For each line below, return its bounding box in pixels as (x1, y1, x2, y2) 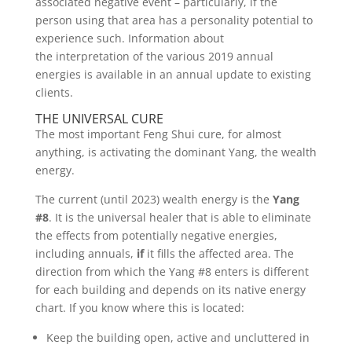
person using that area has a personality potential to (35, 13, 313, 27)
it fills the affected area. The (143, 246, 294, 261)
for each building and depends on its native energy (35, 282, 306, 297)
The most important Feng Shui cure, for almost (35, 126, 281, 141)
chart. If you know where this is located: (35, 300, 244, 315)
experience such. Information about (35, 31, 224, 46)
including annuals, (35, 246, 137, 261)
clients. (35, 85, 79, 100)
